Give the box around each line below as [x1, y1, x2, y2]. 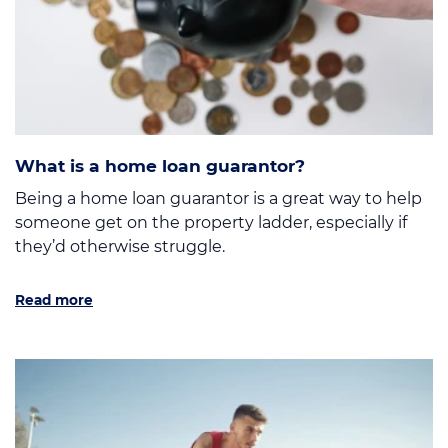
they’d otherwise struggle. [15, 237, 225, 257]
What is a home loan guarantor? [15, 155, 305, 177]
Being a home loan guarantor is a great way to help [15, 189, 422, 209]
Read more [15, 291, 93, 308]
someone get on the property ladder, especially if [15, 213, 407, 233]
